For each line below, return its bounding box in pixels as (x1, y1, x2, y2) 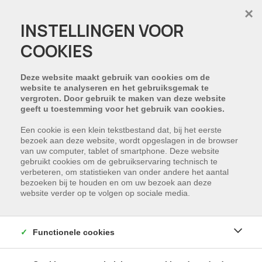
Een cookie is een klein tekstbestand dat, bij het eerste (20, 125, 222, 135)
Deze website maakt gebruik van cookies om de (20, 73, 210, 82)
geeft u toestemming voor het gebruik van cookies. (20, 104, 225, 113)
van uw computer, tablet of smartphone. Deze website (20, 146, 219, 156)
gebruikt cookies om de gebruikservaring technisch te (20, 157, 218, 166)
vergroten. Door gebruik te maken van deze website (20, 94, 226, 103)
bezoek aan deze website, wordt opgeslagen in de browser (20, 136, 238, 145)
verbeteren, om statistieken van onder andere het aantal (20, 167, 229, 177)
